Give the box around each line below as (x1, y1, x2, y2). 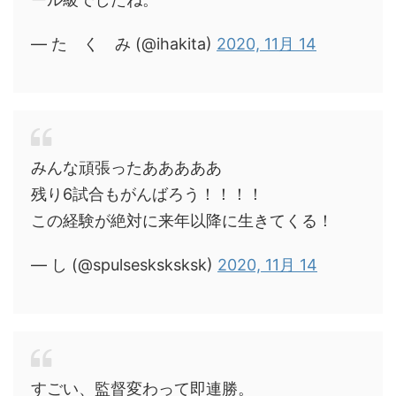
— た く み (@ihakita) (31, 34, 217, 53)
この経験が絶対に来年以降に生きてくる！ (31, 211, 333, 230)
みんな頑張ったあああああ (31, 158, 222, 177)
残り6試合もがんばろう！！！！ (31, 185, 263, 203)
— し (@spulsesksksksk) (31, 255, 217, 274)
